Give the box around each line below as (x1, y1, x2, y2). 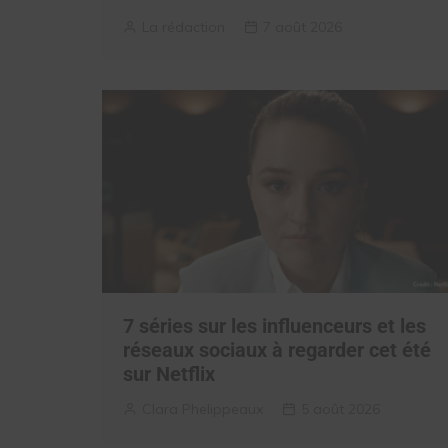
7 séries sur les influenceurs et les (123, 313, 426, 338)
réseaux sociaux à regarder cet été (123, 337, 431, 362)
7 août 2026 (263, 18, 342, 37)
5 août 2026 (301, 399, 380, 418)
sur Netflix (123, 361, 215, 386)
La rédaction (142, 18, 225, 37)
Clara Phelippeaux (142, 399, 263, 418)
